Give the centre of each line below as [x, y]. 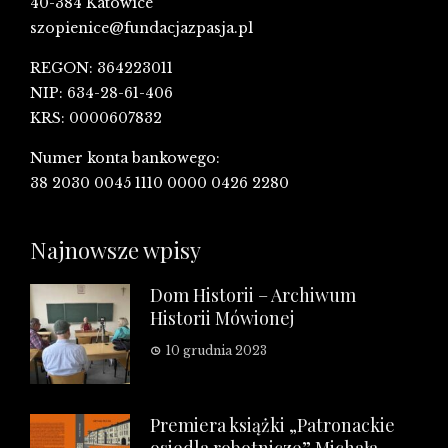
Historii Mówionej [222, 318]
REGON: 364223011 [101, 68]
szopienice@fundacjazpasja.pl [141, 28]
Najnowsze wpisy [115, 250]
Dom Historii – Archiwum [253, 295]
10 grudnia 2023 [216, 351]
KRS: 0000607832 [96, 118]
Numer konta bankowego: [125, 158]
